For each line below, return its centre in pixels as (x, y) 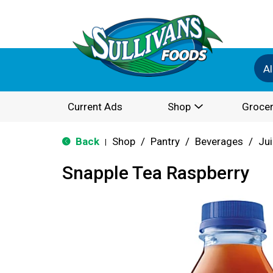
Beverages (219, 141)
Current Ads (95, 107)
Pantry (165, 141)
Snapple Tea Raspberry (156, 173)
